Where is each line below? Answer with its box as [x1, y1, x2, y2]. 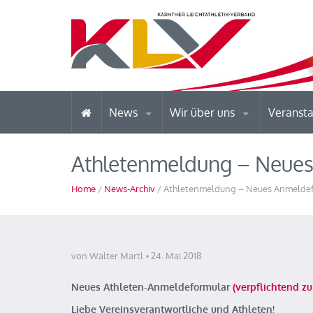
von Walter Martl [71, 250, 143, 261]
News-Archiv [104, 183, 155, 194]
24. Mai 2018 [151, 250, 202, 261]
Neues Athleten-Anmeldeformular [71, 281, 233, 293]
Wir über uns [170, 105, 238, 119]
